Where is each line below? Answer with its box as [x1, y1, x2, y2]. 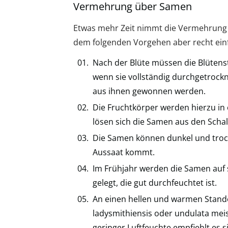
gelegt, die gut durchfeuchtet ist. [93, 177, 217, 188]
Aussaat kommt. [93, 146, 155, 158]
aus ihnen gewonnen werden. [93, 85, 206, 97]
